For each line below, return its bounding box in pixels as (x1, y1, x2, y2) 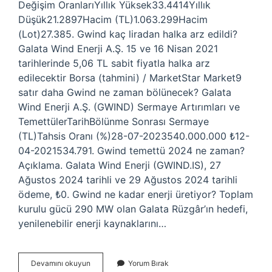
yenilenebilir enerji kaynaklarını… (18, 217, 166, 229)
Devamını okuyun (31, 259, 90, 268)
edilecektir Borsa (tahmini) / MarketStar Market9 (18, 72, 242, 84)
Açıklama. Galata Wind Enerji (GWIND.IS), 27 (18, 159, 221, 171)
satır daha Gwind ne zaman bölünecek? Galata (18, 86, 231, 98)
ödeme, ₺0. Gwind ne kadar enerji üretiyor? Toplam (18, 188, 253, 200)
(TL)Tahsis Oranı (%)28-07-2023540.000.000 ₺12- (18, 130, 250, 142)
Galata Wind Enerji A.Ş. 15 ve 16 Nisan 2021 (18, 42, 218, 55)
